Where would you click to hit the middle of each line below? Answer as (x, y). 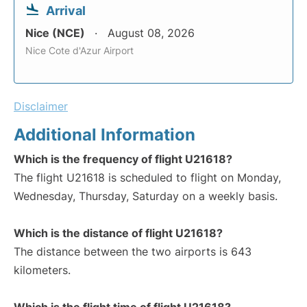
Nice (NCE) (57, 33)
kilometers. (42, 270)
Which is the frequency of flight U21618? (123, 159)
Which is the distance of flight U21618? (118, 233)
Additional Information (105, 135)
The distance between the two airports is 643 (133, 251)
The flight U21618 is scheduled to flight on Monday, (147, 177)
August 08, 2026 (151, 33)
